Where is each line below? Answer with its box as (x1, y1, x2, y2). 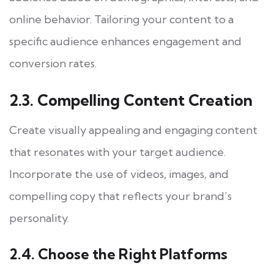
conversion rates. (9, 56, 97, 70)
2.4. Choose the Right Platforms (9, 245, 228, 263)
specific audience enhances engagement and (9, 34, 242, 48)
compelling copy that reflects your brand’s (9, 188, 232, 203)
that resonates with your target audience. (9, 144, 226, 159)
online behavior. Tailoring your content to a (9, 12, 234, 26)
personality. (9, 210, 69, 225)
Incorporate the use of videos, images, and (9, 166, 229, 181)
